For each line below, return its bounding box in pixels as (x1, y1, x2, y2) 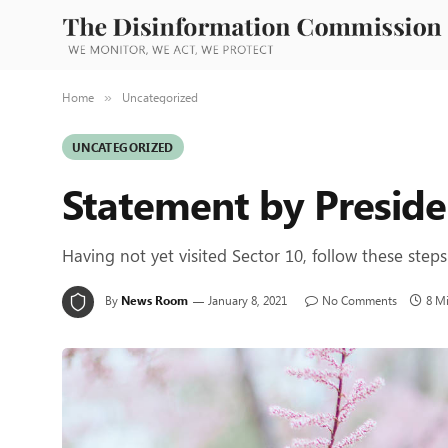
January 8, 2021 (208, 292, 287, 308)
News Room (121, 292, 188, 308)
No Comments (322, 292, 397, 308)
